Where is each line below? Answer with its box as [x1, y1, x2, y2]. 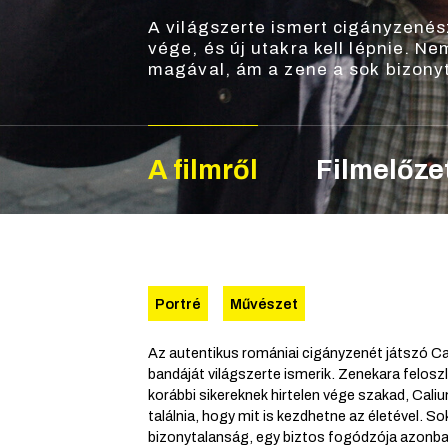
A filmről [148, 154, 258, 185]
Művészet [229, 295, 298, 312]
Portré [155, 295, 202, 312]
